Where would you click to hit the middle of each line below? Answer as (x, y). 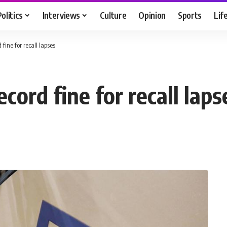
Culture (113, 15)
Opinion (152, 15)
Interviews (61, 15)
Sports (190, 15)
